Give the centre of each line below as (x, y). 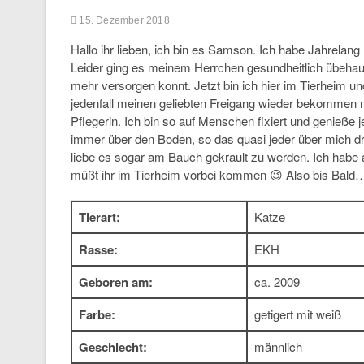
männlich (278, 347)
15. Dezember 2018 (123, 20)
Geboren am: (116, 282)
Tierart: (100, 217)
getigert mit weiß (298, 314)
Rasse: (98, 249)
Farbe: (97, 314)
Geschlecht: (113, 347)
